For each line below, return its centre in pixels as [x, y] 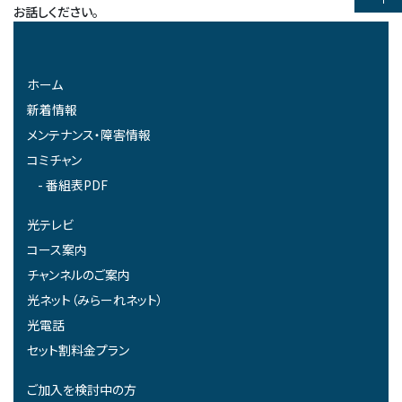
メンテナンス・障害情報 [89, 135]
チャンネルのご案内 [79, 275]
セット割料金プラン [78, 350]
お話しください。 [56, 12]
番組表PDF [77, 185]
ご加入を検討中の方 [82, 390]
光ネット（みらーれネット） [95, 300]
